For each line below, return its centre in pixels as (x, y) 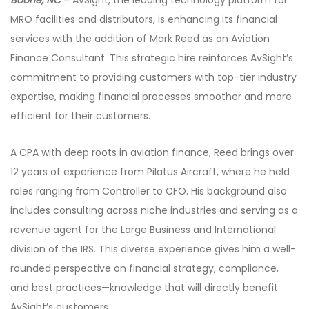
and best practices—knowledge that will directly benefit (144, 287)
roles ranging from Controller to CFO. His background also (149, 191)
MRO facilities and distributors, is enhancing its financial (144, 19)
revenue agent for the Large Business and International (143, 229)
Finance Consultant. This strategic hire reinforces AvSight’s (152, 58)
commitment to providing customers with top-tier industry (153, 77)
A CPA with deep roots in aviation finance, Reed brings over (152, 152)
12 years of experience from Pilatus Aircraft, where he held (150, 171)
